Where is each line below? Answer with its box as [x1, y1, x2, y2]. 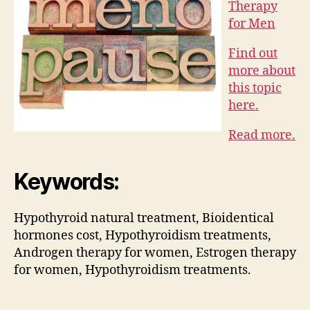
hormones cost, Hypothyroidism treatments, [14, 227, 271, 244]
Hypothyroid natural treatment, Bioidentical [14, 210, 274, 226]
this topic [228, 80, 282, 96]
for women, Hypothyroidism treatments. [14, 262, 251, 278]
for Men [228, 15, 275, 32]
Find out [228, 45, 277, 62]
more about [228, 62, 295, 79]
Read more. [228, 127, 295, 143]
